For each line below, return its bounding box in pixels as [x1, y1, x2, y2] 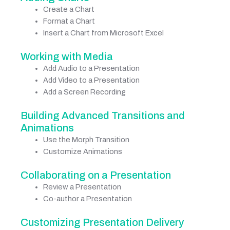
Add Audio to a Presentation [43, 64, 140, 73]
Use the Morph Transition [43, 135, 129, 144]
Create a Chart [43, 5, 94, 14]
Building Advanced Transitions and [21, 109, 185, 121]
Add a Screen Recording [43, 88, 126, 97]
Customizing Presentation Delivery [21, 216, 184, 228]
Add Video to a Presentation [43, 76, 140, 85]
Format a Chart [43, 17, 95, 26]
